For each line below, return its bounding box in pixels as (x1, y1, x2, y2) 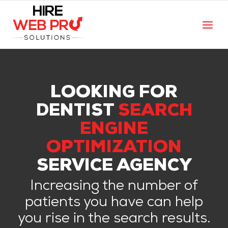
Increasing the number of (30, 180, 198, 194)
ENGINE (80, 122, 148, 139)
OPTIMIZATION (46, 140, 182, 158)
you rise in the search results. (17, 212, 211, 227)
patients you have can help (25, 196, 203, 211)
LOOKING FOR (50, 85, 178, 103)
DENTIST (36, 103, 118, 121)
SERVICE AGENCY (36, 158, 192, 176)
